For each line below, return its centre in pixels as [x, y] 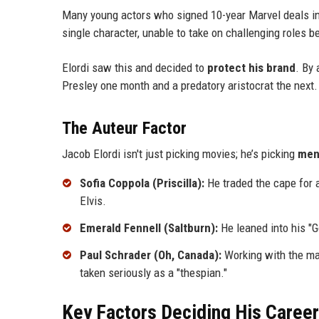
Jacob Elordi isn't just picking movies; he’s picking [180, 154]
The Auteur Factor [124, 129]
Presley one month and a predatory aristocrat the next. [190, 86]
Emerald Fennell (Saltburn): [149, 228]
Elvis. [93, 201]
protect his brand [251, 68]
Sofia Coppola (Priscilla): [142, 183]
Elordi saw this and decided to [135, 68]
